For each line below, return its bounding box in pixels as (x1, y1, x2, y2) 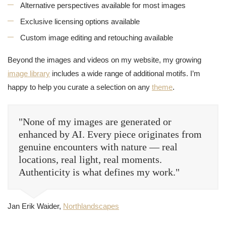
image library (8, 69, 50, 78)
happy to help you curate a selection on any (8, 83, 152, 91)
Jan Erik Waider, (8, 202, 61, 210)
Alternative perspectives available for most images (20, 1, 186, 10)
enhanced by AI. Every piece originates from (19, 129, 202, 140)
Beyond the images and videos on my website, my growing (8, 55, 201, 64)
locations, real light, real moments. (19, 154, 162, 165)
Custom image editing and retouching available (20, 33, 173, 42)
